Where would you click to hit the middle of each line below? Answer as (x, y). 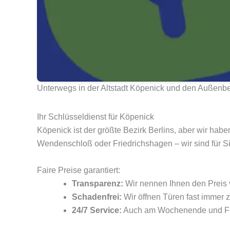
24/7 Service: (97, 210)
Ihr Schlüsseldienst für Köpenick (95, 117)
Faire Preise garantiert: (79, 170)
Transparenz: (98, 184)
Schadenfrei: (97, 197)
